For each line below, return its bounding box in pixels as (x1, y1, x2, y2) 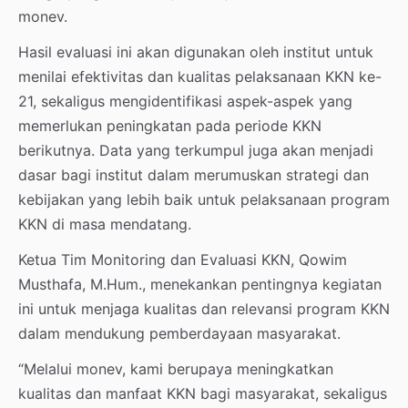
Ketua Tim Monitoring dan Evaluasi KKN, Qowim (18, 250, 347, 269)
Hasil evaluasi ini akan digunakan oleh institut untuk (18, 42, 373, 61)
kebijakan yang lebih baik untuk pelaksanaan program (18, 189, 390, 209)
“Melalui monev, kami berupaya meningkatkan (18, 359, 333, 378)
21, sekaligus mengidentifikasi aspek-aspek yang (18, 91, 352, 110)
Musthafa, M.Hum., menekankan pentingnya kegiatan (18, 274, 382, 293)
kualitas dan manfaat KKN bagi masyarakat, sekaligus (18, 383, 387, 403)
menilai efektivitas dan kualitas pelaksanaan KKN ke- (18, 66, 382, 86)
